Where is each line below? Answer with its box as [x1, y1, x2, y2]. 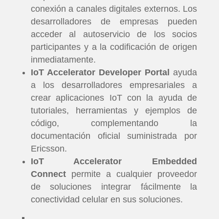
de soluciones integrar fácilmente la [30, 182, 197, 192]
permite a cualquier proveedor [66, 169, 197, 179]
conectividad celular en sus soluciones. [30, 195, 183, 204]
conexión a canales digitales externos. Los [30, 4, 197, 14]
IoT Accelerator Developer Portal [30, 67, 170, 77]
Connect [30, 169, 66, 179]
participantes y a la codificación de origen [30, 42, 197, 52]
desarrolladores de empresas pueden [30, 17, 197, 26]
